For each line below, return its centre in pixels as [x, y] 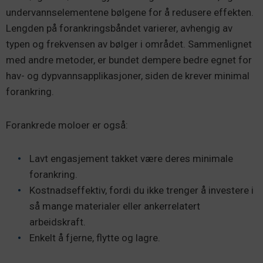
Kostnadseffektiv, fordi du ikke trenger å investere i [141, 190]
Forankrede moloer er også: [67, 125]
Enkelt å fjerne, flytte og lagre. [95, 238]
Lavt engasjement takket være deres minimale [131, 159]
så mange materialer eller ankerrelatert [115, 206]
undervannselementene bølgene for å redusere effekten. [130, 12]
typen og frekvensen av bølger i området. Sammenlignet [129, 44]
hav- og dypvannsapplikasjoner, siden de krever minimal [128, 76]
